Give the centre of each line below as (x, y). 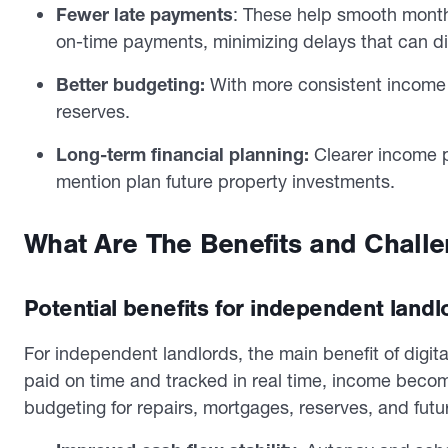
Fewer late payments (144, 14)
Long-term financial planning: (182, 154)
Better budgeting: (133, 84)
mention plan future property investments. (225, 181)
